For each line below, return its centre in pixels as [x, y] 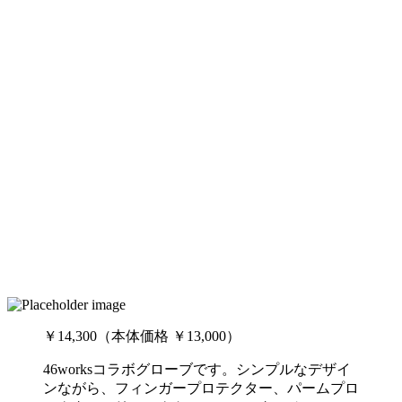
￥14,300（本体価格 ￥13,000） [142, 336]
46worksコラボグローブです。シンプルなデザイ [197, 370]
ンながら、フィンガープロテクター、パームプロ [201, 389]
